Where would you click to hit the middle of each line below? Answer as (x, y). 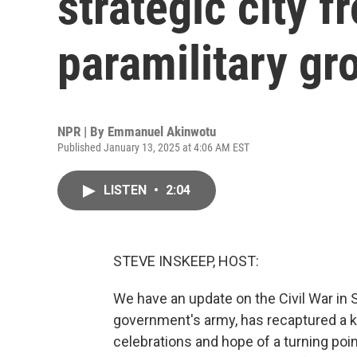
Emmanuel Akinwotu (162, 131)
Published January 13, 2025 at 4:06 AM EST (153, 147)
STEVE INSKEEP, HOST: (186, 261)
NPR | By (82, 131)
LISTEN (127, 190)
